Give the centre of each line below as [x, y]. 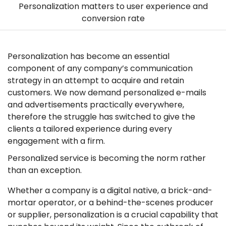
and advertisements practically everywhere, [96, 105]
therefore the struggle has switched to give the [101, 117]
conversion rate [113, 18]
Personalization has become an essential [89, 56]
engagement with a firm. [56, 141]
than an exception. [46, 170]
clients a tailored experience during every [90, 129]
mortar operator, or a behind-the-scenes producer [110, 202]
